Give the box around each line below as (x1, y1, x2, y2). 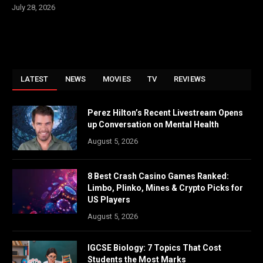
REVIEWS (173, 75, 206, 84)
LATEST (21, 75, 49, 84)
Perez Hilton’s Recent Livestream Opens (87, 108, 243, 118)
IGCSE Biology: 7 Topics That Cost (87, 243, 221, 253)
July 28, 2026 (12, 3, 55, 12)
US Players (87, 195, 130, 205)
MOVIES (102, 75, 131, 84)
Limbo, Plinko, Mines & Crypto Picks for (87, 183, 243, 193)
